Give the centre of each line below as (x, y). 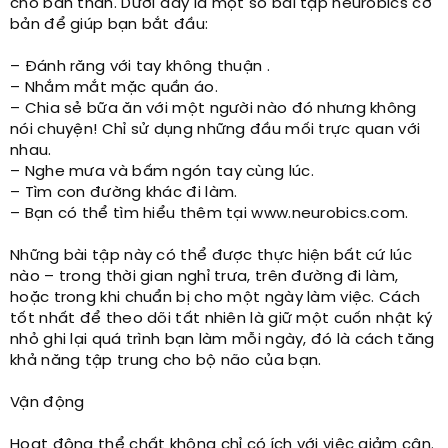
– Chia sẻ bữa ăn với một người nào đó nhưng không (213, 109)
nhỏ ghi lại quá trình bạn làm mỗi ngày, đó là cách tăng (222, 340)
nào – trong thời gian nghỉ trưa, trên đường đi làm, (204, 277)
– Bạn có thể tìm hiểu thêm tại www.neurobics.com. (209, 214)
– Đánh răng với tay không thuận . (140, 67)
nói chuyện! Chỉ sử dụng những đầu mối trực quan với (215, 130)
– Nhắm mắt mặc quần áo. (114, 88)
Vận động (47, 403)
